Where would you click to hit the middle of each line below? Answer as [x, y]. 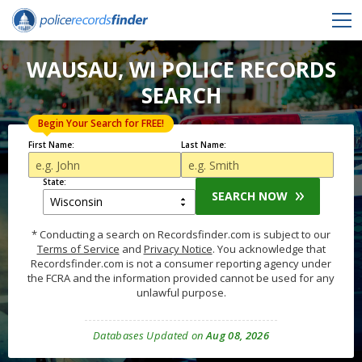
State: [54, 182]
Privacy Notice [178, 249]
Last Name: [204, 145]
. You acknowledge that [269, 249]
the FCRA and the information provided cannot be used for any [181, 278]
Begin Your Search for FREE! [101, 123]
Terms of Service [78, 249]
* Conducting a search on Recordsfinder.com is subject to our [181, 234]
